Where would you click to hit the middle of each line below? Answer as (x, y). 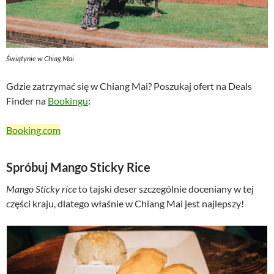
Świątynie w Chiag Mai (40, 59)
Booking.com (33, 130)
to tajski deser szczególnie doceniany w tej (165, 189)
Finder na (27, 101)
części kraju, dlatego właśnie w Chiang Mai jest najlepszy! (125, 204)
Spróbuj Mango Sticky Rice (78, 167)
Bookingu (68, 101)
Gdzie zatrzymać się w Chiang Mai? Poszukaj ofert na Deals (129, 86)
